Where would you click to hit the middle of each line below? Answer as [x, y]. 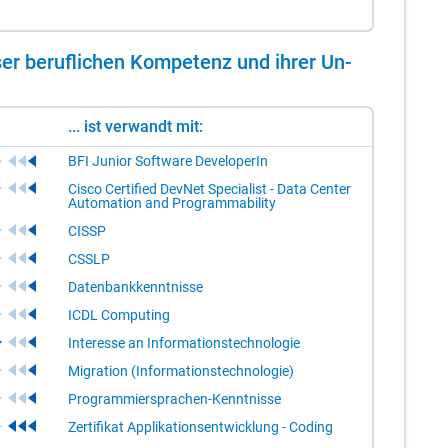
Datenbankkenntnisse [135, 286]
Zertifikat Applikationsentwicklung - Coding [200, 426]
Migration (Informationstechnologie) [181, 370]
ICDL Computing [119, 314]
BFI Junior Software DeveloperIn [168, 160]
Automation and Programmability [172, 202]
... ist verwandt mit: [135, 126]
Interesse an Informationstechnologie [184, 342]
